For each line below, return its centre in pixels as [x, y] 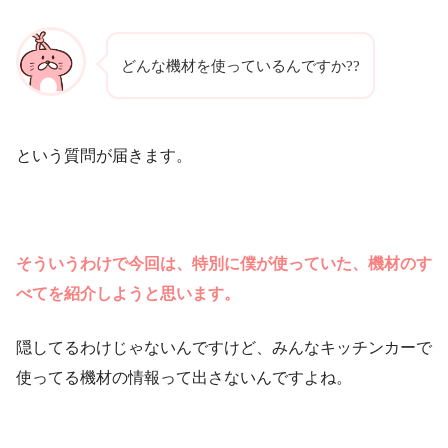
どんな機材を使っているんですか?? [240, 66]
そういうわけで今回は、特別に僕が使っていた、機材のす [224, 264]
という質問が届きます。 [104, 156]
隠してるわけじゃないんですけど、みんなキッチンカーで [224, 348]
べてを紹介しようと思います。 [128, 294]
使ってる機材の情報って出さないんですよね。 [184, 378]
